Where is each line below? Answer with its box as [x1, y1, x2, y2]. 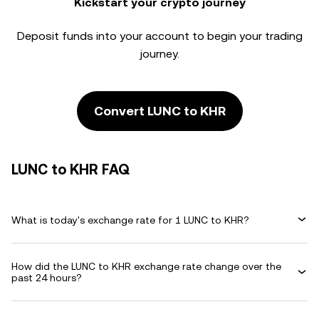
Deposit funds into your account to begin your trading [16, 29, 303, 43]
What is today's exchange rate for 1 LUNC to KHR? [11, 214, 249, 226]
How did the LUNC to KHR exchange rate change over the [11, 261, 281, 272]
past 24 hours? [11, 272, 82, 283]
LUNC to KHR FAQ [11, 161, 130, 178]
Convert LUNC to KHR [93, 103, 226, 118]
